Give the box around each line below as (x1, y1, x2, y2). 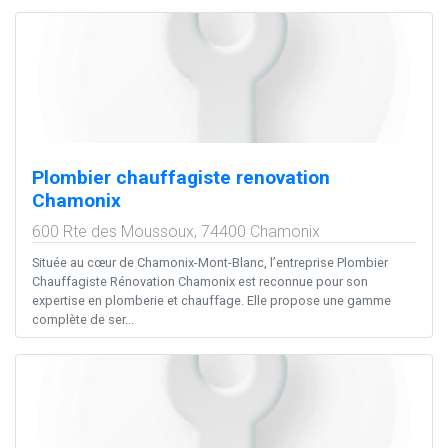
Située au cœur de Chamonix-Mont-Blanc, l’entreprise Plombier (32, 255, 388, 271)
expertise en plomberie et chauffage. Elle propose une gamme (32, 293, 391, 309)
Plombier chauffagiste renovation (32, 166, 330, 190)
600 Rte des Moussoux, (32, 222, 201, 242)
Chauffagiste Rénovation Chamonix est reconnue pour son (32, 274, 368, 290)
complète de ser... (32, 312, 134, 328)
